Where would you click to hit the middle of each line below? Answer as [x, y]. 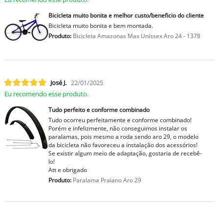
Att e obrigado [67, 170]
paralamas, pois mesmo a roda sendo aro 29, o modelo [123, 136]
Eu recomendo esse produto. [46, 94]
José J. [58, 82]
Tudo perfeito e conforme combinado [99, 109]
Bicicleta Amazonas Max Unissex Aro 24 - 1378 [136, 36]
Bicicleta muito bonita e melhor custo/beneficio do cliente [126, 15]
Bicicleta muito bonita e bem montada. [100, 25]
